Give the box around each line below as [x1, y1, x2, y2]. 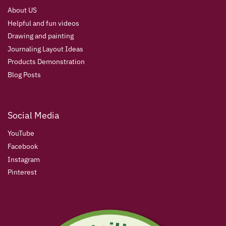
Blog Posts [8, 70, 41, 80]
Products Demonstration [8, 57, 85, 67]
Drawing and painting [8, 31, 74, 41]
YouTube [8, 129, 34, 138]
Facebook [8, 141, 38, 151]
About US [8, 6, 37, 15]
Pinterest [8, 167, 37, 177]
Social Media [8, 109, 60, 121]
